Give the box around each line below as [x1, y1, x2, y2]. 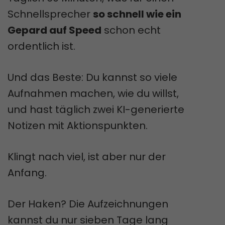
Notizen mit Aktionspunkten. [8, 118, 148, 133]
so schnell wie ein [93, 7, 181, 21]
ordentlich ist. [8, 39, 75, 53]
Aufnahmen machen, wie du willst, [8, 86, 179, 100]
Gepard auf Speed [8, 23, 101, 37]
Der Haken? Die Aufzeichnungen [8, 196, 168, 211]
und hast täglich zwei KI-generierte [8, 102, 184, 117]
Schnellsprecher [8, 7, 93, 21]
